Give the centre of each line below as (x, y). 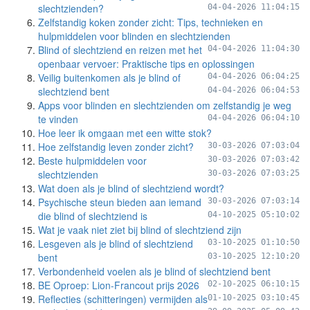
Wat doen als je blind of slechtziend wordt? (131, 188)
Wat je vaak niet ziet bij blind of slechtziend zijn (140, 230)
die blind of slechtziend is (93, 216)
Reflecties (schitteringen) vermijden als (123, 299)
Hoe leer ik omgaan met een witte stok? (125, 133)
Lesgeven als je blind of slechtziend (116, 244)
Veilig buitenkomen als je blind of (109, 77)
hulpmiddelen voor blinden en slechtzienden (134, 36)
